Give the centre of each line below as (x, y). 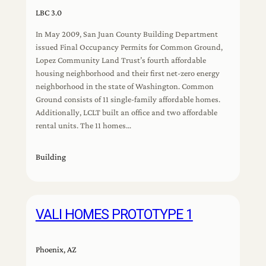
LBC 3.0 (48, 12)
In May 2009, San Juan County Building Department (126, 34)
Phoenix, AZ (56, 249)
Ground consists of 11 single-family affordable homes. (128, 99)
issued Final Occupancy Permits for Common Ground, (129, 47)
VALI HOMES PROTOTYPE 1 (114, 214)
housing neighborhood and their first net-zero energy (127, 73)
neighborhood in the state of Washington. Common (124, 86)
